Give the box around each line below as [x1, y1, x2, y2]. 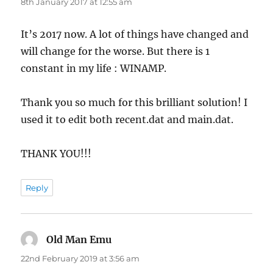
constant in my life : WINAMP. [21, 62, 167, 74]
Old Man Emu [46, 233, 112, 246]
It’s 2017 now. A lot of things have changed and [21, 27, 249, 40]
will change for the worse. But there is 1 [21, 44, 210, 57]
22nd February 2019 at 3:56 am [21, 253, 140, 263]
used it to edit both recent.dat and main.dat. [21, 113, 234, 126]
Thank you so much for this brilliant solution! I [21, 96, 248, 108]
